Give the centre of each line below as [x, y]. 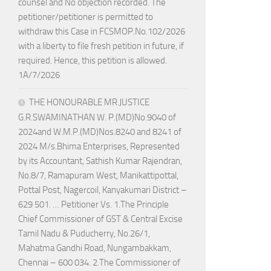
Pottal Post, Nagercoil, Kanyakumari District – [103, 190]
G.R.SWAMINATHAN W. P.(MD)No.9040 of [97, 118]
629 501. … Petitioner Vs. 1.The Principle [93, 205]
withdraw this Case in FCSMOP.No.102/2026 [102, 32]
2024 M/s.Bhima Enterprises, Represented [99, 147]
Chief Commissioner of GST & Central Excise [100, 219]
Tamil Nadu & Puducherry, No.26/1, [84, 234]
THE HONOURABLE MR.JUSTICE [89, 103]
